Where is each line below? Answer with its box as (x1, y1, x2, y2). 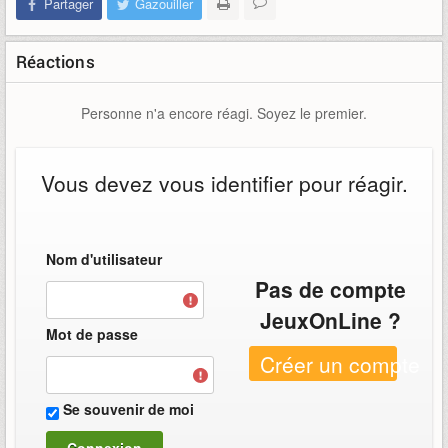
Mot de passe (46, 324, 138, 344)
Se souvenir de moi (63, 399, 194, 419)
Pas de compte (255, 274, 406, 304)
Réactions (16, 50, 95, 73)
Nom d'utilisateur (46, 249, 162, 269)
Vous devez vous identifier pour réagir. (40, 168, 408, 198)
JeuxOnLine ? (260, 305, 401, 335)
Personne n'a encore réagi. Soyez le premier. (81, 103, 367, 123)
